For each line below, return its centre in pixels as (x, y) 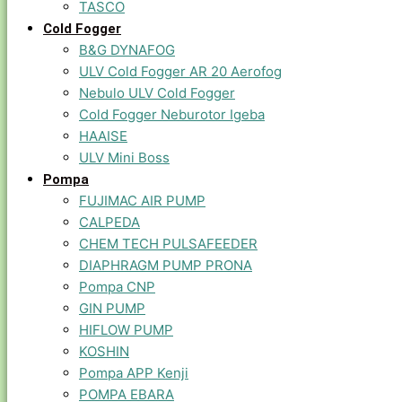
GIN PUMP (112, 308)
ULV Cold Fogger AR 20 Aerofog (180, 71)
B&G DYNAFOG (127, 50)
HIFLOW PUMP (126, 330)
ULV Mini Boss (124, 157)
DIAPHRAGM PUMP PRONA (166, 265)
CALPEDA (109, 222)
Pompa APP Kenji (134, 373)
